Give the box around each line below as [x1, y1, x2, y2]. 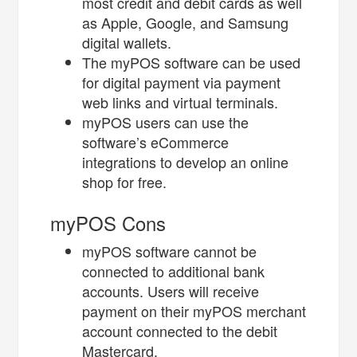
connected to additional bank [82, 260, 265, 281]
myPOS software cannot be [82, 240, 257, 261]
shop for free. [82, 171, 175, 192]
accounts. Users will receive [82, 280, 260, 301]
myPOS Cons [50, 208, 172, 237]
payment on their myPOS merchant [82, 300, 307, 321]
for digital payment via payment [82, 71, 281, 92]
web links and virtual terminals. [82, 91, 283, 112]
